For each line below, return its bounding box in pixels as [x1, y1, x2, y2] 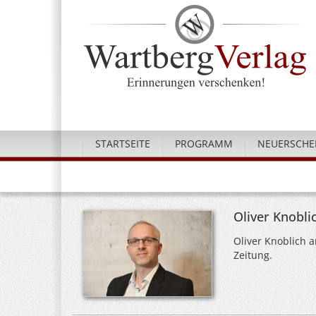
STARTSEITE [95, 137, 150, 150]
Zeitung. [233, 248, 272, 262]
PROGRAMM [175, 137, 233, 150]
